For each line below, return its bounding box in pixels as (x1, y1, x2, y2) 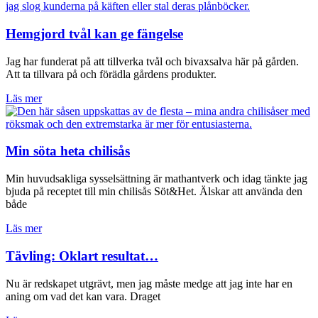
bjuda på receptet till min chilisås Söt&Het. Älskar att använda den (6, 185, 302, 198)
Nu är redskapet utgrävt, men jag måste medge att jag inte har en (6, 277, 292, 290)
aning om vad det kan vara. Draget (6, 290, 160, 302)
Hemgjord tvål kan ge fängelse (6, 26, 183, 41)
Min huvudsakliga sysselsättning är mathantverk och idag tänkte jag (6, 172, 307, 185)
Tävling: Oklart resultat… (6, 248, 158, 263)
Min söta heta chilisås (6, 143, 130, 159)
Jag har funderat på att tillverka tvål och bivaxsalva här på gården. (6, 55, 299, 67)
